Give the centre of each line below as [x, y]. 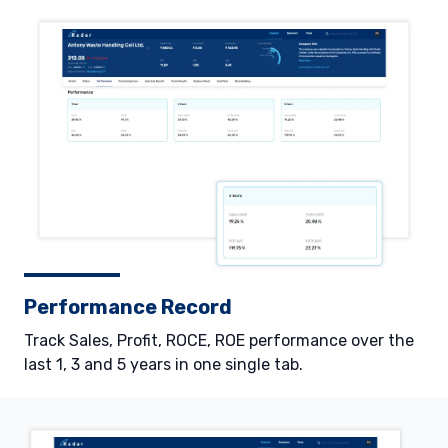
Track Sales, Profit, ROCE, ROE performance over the [219, 341]
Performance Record [128, 307]
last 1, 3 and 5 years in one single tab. [163, 365]
